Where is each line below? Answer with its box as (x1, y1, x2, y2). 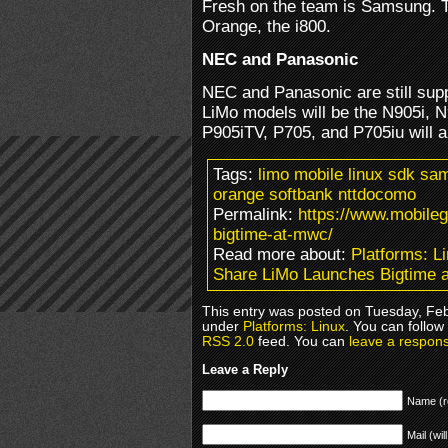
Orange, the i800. (202, 16, 331, 36)
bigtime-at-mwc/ (213, 224, 333, 244)
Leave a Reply (202, 361, 288, 377)
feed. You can (254, 333, 349, 349)
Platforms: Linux (243, 318, 345, 334)
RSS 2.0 (202, 333, 254, 349)
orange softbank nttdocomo (213, 184, 416, 204)
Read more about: (213, 244, 351, 264)
